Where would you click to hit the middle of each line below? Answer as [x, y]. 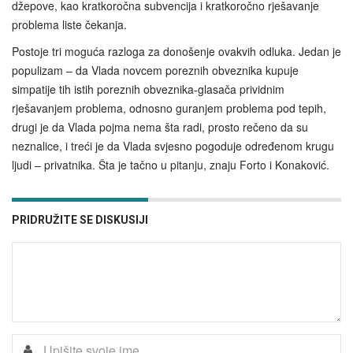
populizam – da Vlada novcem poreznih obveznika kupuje [155, 71]
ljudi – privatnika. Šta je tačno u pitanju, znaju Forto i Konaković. [171, 165]
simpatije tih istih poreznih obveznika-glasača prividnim [148, 89]
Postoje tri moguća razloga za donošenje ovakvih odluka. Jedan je [176, 52]
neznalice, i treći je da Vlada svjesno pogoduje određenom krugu [173, 146]
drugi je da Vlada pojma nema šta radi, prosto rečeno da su [160, 127]
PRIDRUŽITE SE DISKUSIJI [80, 220]
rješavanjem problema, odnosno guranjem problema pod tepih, [169, 108]
